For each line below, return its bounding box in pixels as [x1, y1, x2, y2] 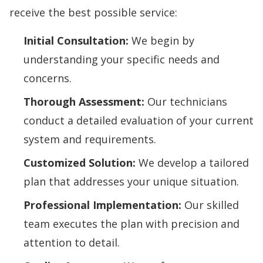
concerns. [23, 70, 72, 85]
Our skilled [181, 197, 239, 212]
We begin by [129, 33, 194, 48]
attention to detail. [23, 235, 120, 249]
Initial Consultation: [23, 33, 129, 48]
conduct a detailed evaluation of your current [23, 113, 254, 127]
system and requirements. [23, 131, 156, 146]
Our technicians [144, 94, 227, 109]
